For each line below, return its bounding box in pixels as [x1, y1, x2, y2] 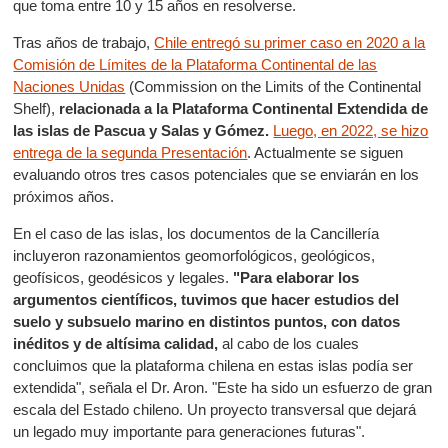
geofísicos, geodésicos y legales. [13, 269, 234, 286]
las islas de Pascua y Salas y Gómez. [13, 122, 270, 139]
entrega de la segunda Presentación [13, 144, 248, 161]
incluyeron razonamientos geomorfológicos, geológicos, [13, 247, 376, 264]
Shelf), [13, 100, 60, 117]
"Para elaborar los [233, 269, 360, 286]
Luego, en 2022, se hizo [273, 122, 429, 139]
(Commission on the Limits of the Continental [125, 78, 422, 95]
